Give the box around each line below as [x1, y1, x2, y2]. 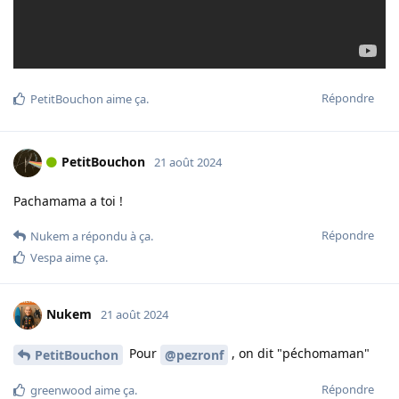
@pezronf [165, 346, 224, 364]
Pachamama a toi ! [13, 192, 123, 210]
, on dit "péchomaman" [228, 345, 370, 362]
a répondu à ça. [69, 228, 153, 245]
